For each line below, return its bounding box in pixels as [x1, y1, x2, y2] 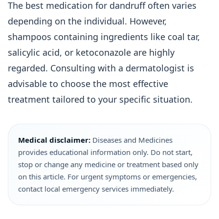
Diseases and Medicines [90, 135, 173, 145]
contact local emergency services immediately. [18, 184, 174, 194]
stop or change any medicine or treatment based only [18, 159, 198, 169]
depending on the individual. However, [8, 15, 167, 27]
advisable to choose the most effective [8, 78, 168, 89]
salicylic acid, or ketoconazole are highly [8, 46, 175, 58]
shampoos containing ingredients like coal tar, [8, 31, 200, 43]
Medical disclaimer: [18, 135, 90, 145]
